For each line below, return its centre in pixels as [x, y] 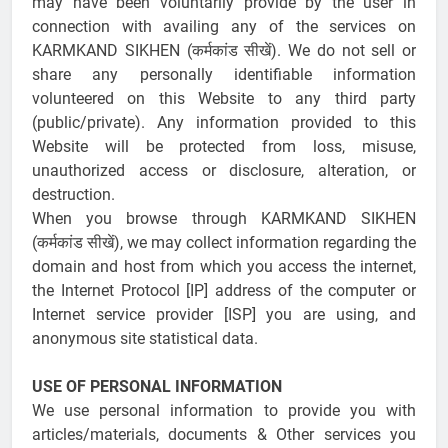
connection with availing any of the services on [224, 27]
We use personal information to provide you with [224, 411]
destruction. [73, 195]
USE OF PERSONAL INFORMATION [157, 387]
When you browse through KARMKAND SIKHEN [224, 219]
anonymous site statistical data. [145, 339]
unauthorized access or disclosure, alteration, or [224, 171]
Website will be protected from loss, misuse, [224, 147]
